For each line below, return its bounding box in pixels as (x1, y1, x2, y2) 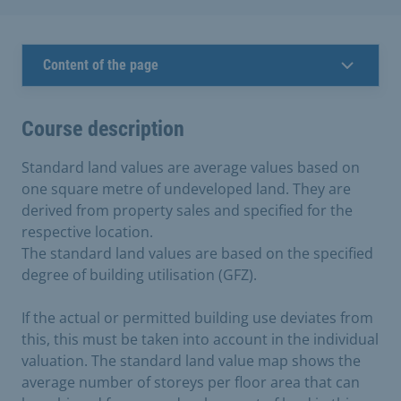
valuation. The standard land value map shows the (21, 350, 361, 371)
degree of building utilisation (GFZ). (21, 264, 257, 285)
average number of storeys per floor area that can (21, 371, 360, 392)
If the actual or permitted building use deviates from (21, 307, 373, 328)
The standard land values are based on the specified (21, 243, 373, 263)
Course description (21, 115, 184, 141)
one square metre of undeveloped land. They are (21, 178, 351, 199)
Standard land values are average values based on (21, 157, 360, 177)
